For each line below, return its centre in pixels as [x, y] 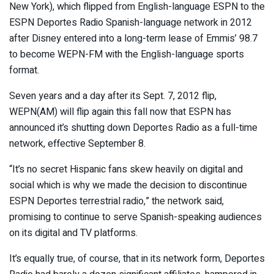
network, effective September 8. [77, 144]
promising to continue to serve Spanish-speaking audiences [135, 217]
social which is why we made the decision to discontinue [128, 186]
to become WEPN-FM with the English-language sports [127, 55]
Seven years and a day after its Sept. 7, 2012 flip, [113, 96]
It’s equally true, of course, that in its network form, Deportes [137, 259]
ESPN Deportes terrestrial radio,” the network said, [117, 202]
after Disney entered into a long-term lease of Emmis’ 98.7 [133, 39]
